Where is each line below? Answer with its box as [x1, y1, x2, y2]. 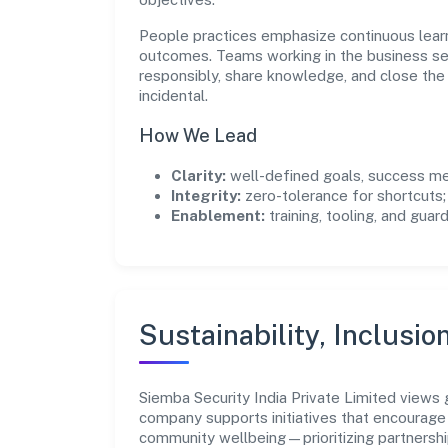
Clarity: [171, 166, 226, 184]
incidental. [139, 86, 208, 104]
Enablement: [171, 206, 265, 224]
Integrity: [171, 186, 241, 204]
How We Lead [139, 124, 257, 146]
